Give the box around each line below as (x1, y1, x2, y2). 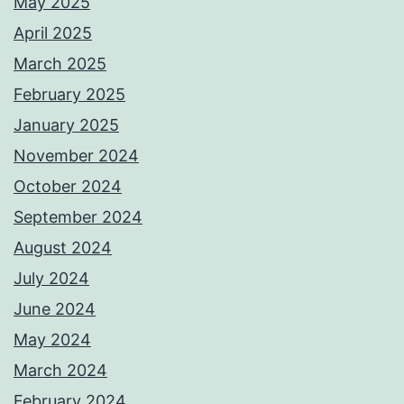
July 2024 (14, 269, 89, 289)
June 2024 (14, 299, 96, 319)
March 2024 (14, 361, 107, 381)
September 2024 (14, 207, 142, 227)
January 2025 (14, 115, 119, 135)
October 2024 (14, 177, 122, 197)
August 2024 (14, 238, 112, 258)
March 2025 (14, 54, 106, 74)
